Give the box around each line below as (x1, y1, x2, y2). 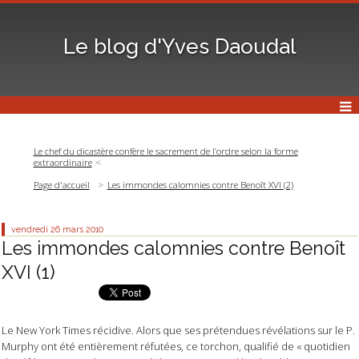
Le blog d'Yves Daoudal (63, 34, 296, 58)
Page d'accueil (33, 179, 90, 192)
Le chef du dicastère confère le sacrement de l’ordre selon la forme (33, 144, 298, 157)
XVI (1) (2, 261, 55, 284)
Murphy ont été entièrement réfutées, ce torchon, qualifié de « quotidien (2, 338, 350, 353)
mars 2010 (63, 224, 104, 235)
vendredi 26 (11, 224, 61, 235)
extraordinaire (33, 155, 92, 168)
